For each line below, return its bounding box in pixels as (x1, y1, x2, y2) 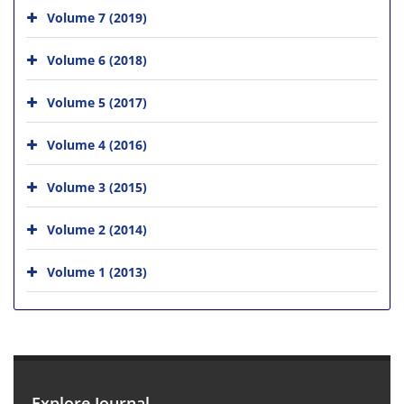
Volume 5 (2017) (47, 93, 147, 111)
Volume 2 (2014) (47, 220, 147, 238)
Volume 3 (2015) (47, 178, 147, 196)
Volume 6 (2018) (47, 50, 147, 69)
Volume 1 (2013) (47, 262, 147, 280)
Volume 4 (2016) (47, 135, 147, 153)
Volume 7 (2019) (47, 8, 147, 26)
